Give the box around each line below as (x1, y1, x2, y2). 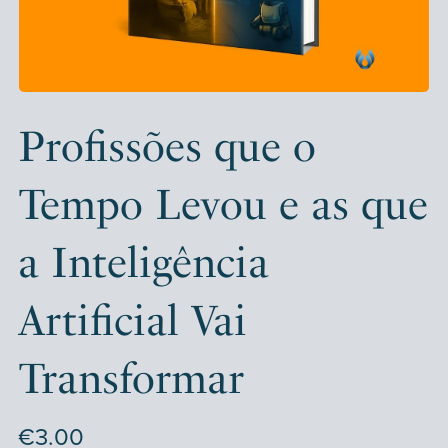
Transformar (17, 353, 244, 403)
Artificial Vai (17, 295, 247, 345)
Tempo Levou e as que (17, 179, 428, 229)
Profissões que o (17, 121, 316, 171)
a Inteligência (17, 237, 269, 287)
